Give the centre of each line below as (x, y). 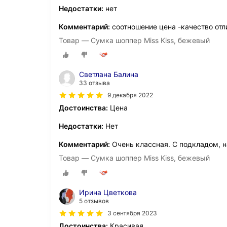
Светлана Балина (109, 74)
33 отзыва (94, 83)
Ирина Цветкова (108, 192)
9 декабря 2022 (130, 95)
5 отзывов (94, 201)
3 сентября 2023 (132, 213)
